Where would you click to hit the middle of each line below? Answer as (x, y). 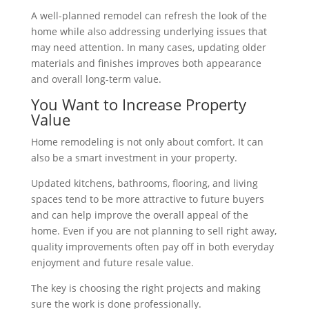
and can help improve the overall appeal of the (139, 215)
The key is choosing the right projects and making (146, 288)
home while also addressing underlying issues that (149, 32)
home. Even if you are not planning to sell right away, (153, 231)
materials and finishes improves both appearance (146, 63)
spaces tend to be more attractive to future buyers (147, 199)
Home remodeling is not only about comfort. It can (147, 142)
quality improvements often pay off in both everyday (152, 247)
